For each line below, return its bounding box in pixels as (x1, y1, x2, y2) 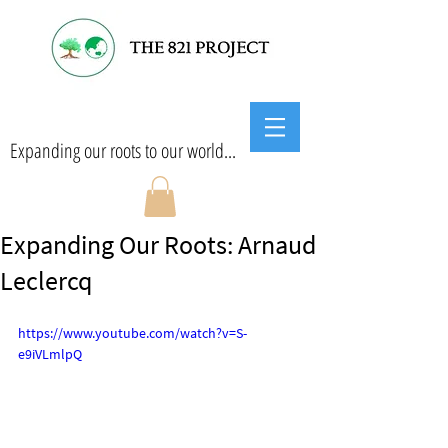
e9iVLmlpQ (18, 344, 82, 363)
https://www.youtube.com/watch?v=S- (18, 323, 247, 342)
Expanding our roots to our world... (10, 137, 236, 164)
